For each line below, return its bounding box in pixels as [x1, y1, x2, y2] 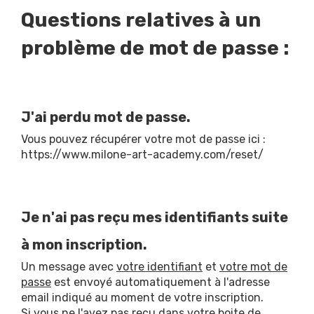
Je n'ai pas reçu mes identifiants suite [21, 208, 288, 226]
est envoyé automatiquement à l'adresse [51, 275, 270, 289]
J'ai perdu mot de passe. [21, 108, 191, 125]
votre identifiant [116, 259, 203, 273]
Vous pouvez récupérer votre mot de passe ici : [21, 132, 266, 146]
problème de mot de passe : [21, 36, 289, 60]
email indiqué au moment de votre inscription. [21, 290, 264, 304]
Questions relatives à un [21, 8, 261, 32]
